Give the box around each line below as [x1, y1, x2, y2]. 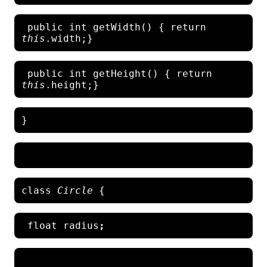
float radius [21, 219, 99, 231]
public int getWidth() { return [21, 21, 206, 33]
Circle [57, 184, 99, 196]
